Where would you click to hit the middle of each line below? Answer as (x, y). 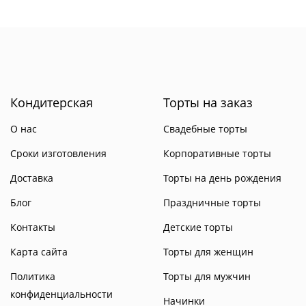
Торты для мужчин (207, 276)
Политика (33, 276)
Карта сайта (39, 252)
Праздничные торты (212, 203)
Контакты (33, 227)
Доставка (32, 178)
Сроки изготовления (58, 153)
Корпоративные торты (217, 153)
